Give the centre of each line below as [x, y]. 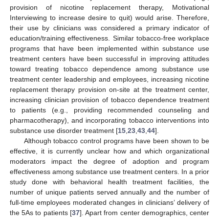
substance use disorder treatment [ [64, 130]
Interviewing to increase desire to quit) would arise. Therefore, [109, 17]
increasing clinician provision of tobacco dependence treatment [109, 99]
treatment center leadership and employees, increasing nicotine [109, 79]
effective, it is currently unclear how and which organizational [109, 151]
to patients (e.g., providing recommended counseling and [109, 110]
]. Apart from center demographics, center [144, 212]
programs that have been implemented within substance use [109, 48]
